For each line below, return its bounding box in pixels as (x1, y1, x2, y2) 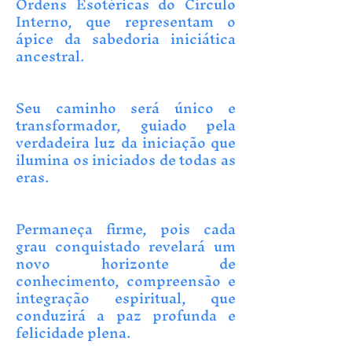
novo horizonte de (16, 247, 236, 280)
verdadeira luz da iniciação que (16, 126, 236, 159)
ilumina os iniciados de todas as (16, 144, 236, 176)
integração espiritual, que (16, 282, 236, 314)
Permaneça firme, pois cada (16, 213, 236, 245)
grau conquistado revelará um (16, 230, 236, 262)
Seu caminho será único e (16, 92, 236, 124)
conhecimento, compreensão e (16, 265, 236, 297)
